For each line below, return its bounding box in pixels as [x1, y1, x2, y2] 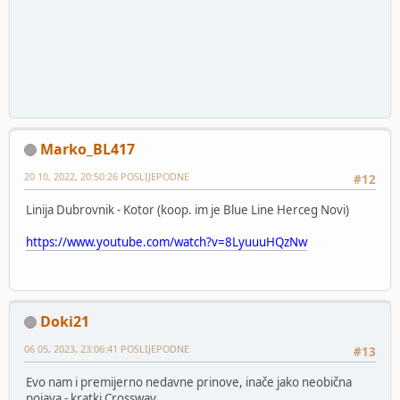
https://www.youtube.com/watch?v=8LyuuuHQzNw [26, 233, 307, 250]
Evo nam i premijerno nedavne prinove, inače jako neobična [26, 373, 352, 390]
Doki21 [40, 311, 89, 331]
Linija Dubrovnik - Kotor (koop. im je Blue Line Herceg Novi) [26, 201, 349, 218]
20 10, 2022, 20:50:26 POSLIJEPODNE [24, 169, 189, 183]
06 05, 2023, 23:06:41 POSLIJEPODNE [24, 341, 189, 355]
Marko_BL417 [40, 138, 135, 159]
